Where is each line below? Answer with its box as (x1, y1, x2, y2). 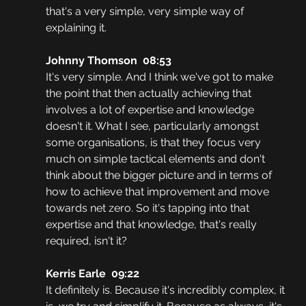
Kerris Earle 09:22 (45, 267, 139, 281)
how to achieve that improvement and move (45, 185, 272, 199)
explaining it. (45, 21, 109, 35)
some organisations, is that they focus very (45, 136, 264, 150)
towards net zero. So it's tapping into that (45, 201, 252, 215)
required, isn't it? (45, 234, 130, 248)
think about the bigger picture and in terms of (45, 169, 275, 182)
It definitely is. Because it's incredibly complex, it (45, 283, 288, 297)
